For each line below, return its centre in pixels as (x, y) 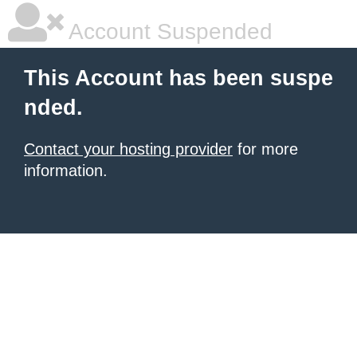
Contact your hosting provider (128, 149)
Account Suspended (168, 31)
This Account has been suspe (178, 78)
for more (265, 149)
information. (66, 171)
